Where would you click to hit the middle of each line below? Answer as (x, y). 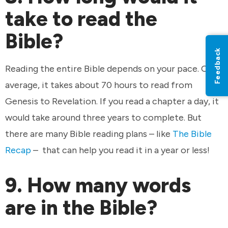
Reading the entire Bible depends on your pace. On (109, 68)
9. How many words (98, 185)
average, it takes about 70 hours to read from (99, 85)
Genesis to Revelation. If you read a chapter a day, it (112, 101)
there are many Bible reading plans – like (89, 134)
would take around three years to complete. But (103, 117)
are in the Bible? (83, 207)
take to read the (81, 19)
